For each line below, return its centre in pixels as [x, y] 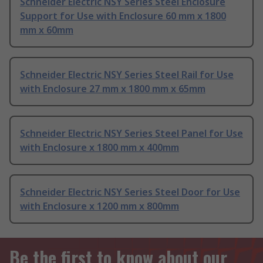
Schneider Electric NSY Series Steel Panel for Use [131, 134]
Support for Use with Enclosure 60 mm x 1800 [123, 16]
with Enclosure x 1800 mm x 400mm [100, 148]
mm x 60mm [47, 30]
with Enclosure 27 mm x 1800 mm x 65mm [113, 89]
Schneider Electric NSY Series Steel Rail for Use [127, 75]
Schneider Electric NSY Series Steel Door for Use [130, 192]
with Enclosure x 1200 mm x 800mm [100, 206]
